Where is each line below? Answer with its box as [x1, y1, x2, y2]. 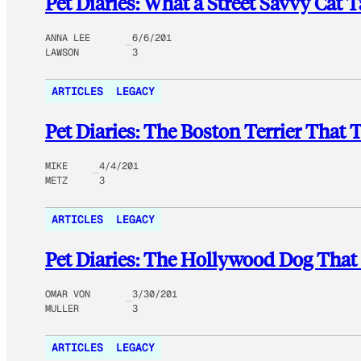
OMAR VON [45, 287, 90, 301]
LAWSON [45, 46, 79, 60]
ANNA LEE [45, 31, 90, 45]
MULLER [45, 301, 79, 315]
